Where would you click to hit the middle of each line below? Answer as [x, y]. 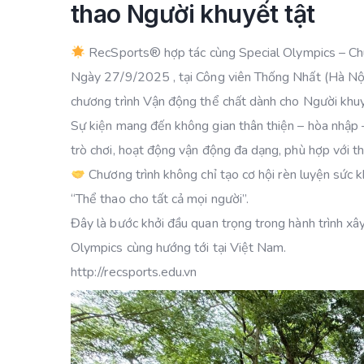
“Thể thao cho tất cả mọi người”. [160, 199]
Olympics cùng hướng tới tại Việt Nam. [179, 248]
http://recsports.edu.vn [134, 272]
